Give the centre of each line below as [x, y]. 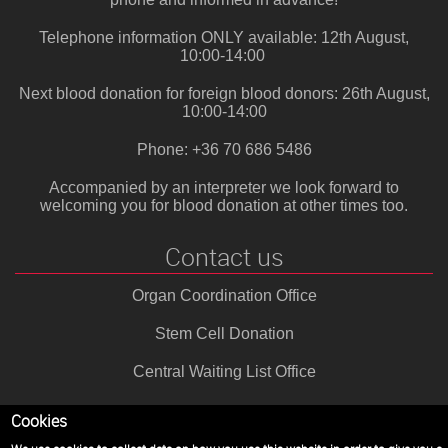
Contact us [224, 257]
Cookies [39, 421]
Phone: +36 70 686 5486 [224, 150]
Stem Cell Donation [224, 333]
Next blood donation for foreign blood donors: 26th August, [224, 94]
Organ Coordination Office [224, 295]
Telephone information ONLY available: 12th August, [224, 38]
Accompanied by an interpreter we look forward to [224, 188]
